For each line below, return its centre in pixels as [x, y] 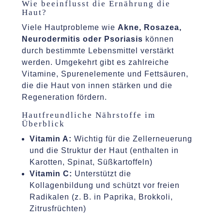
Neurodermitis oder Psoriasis [82, 39]
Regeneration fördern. [64, 97]
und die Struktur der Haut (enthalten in [104, 150]
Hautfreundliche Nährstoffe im [88, 115]
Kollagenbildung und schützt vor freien [104, 185]
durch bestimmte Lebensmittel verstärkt [98, 50]
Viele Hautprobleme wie [70, 27]
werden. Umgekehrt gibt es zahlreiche [95, 62]
